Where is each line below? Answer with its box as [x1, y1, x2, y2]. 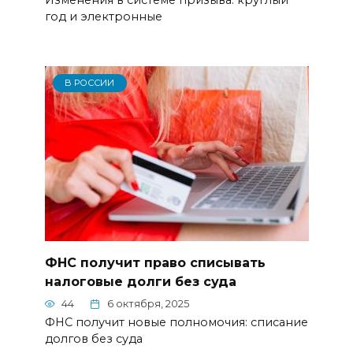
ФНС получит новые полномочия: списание [44, 315, 308, 330]
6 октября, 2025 [107, 298, 189, 310]
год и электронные [44, 9, 162, 24]
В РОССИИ [65, 77, 115, 89]
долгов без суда [44, 332, 143, 347]
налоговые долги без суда [44, 273, 236, 289]
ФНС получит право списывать [44, 255, 266, 270]
